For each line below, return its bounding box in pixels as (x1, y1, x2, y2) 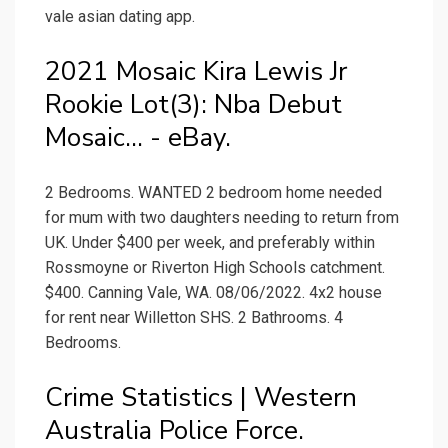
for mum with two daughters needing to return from (45, 208, 399, 228)
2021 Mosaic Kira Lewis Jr (45, 54, 347, 90)
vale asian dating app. (45, 7, 195, 27)
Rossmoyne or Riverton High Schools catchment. (45, 258, 385, 278)
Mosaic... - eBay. (45, 120, 231, 156)
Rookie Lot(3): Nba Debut (45, 87, 342, 123)
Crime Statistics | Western (45, 380, 357, 416)
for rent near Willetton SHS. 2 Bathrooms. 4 (45, 308, 343, 328)
